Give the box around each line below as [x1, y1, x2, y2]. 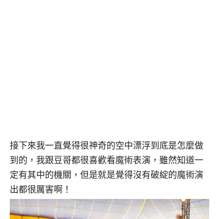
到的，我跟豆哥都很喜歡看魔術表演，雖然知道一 [10, 153, 203, 166]
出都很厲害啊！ [10, 183, 71, 195]
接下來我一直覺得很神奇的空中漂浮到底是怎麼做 [10, 139, 203, 151]
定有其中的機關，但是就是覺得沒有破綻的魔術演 [10, 168, 203, 180]
